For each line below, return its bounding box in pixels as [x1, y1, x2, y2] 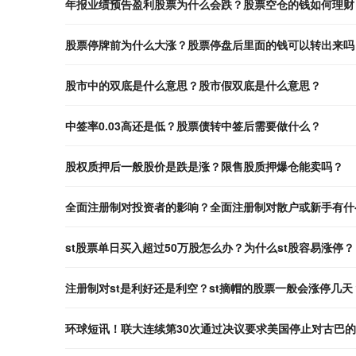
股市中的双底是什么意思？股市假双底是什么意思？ [65, 76, 321, 93]
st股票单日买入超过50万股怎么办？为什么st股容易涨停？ [65, 238, 354, 255]
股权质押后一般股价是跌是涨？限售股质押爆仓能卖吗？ [65, 157, 343, 174]
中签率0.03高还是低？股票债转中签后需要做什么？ [65, 117, 321, 133]
